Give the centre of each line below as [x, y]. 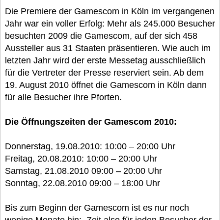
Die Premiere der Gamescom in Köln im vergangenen [110, 11]
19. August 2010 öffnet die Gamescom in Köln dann [106, 85]
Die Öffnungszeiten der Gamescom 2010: [91, 122]
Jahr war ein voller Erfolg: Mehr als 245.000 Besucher [110, 24]
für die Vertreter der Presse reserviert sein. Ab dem [104, 73]
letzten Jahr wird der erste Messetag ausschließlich [105, 60]
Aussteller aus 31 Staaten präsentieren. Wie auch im [108, 48]
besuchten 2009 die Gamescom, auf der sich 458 [101, 36]
